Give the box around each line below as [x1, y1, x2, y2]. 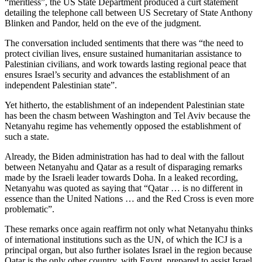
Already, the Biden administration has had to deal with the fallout [5, 151, 244, 162]
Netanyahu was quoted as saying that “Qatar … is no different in [5, 183, 243, 194]
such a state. [5, 132, 49, 142]
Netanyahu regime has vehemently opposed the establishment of [5, 121, 241, 132]
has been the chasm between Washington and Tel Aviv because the [5, 111, 250, 121]
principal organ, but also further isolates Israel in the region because [5, 245, 252, 256]
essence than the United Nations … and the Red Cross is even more [5, 194, 254, 204]
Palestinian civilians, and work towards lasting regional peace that [5, 59, 246, 70]
